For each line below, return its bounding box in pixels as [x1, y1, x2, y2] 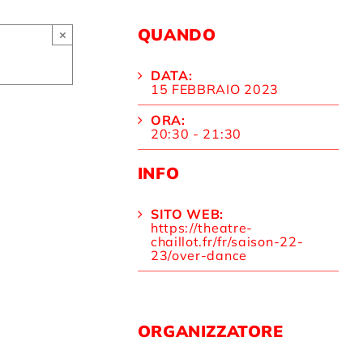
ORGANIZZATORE [137, 321, 284, 342]
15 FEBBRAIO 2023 [150, 81, 280, 98]
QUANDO [137, 24, 216, 45]
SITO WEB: [150, 206, 224, 223]
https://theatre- [150, 220, 254, 237]
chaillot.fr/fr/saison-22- [150, 233, 304, 250]
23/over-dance [150, 247, 247, 264]
